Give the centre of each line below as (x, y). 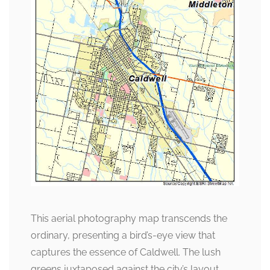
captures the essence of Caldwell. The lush (126, 252)
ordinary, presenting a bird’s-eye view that (123, 235)
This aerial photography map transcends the (129, 218)
